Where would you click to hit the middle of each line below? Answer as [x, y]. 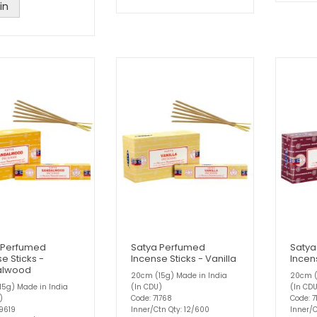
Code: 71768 [151, 298]
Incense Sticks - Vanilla [184, 258]
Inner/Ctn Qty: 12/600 [170, 309]
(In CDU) [146, 287]
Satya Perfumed [168, 247]
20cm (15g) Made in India [179, 275]
